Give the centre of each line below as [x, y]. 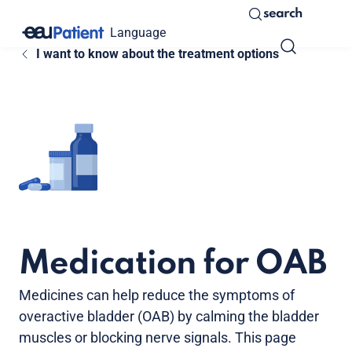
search [282, 14]
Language [138, 32]
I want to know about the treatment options [157, 54]
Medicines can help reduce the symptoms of [157, 295]
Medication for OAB [172, 265]
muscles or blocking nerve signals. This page [158, 338]
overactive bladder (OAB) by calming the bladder [169, 317]
